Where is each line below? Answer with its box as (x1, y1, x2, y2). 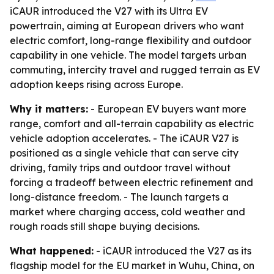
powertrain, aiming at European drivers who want (10, 20, 244, 32)
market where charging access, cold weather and (10, 206, 245, 218)
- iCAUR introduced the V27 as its (94, 245, 251, 257)
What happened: (10, 245, 94, 257)
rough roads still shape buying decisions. (10, 220, 199, 232)
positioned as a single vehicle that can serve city (10, 147, 239, 159)
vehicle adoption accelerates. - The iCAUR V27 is (10, 132, 239, 144)
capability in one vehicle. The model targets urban (10, 49, 246, 61)
